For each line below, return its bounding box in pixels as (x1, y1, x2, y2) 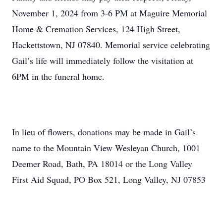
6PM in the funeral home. (12, 70, 105, 82)
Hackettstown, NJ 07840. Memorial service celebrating (12, 39, 210, 51)
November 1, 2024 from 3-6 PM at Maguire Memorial (12, 7, 207, 19)
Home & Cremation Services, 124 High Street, (12, 23, 180, 35)
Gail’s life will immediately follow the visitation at (12, 55, 193, 66)
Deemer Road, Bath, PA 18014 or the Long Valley (12, 158, 192, 169)
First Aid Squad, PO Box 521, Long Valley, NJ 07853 (12, 173, 206, 185)
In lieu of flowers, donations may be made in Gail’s (12, 126, 196, 138)
